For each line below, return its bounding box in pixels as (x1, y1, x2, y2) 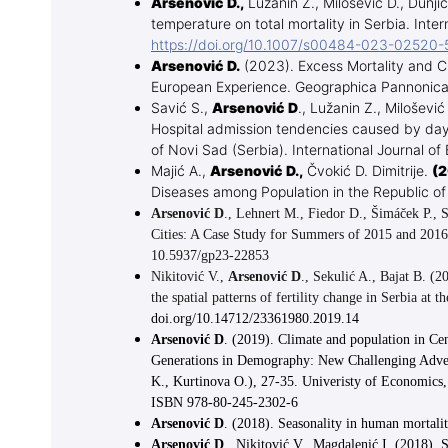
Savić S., (151, 99, 212, 119)
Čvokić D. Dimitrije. (307, 162, 428, 182)
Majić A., (151, 162, 210, 182)
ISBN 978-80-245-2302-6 (151, 395, 298, 411)
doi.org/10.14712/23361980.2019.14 (151, 311, 359, 327)
